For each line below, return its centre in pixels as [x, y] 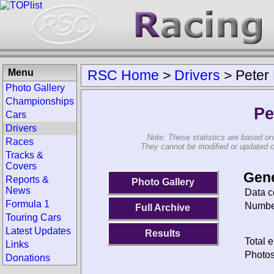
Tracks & [24, 155]
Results [163, 233]
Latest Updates [38, 231]
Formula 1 [28, 204]
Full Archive [163, 208]
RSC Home [123, 75]
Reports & [27, 180]
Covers [21, 166]
